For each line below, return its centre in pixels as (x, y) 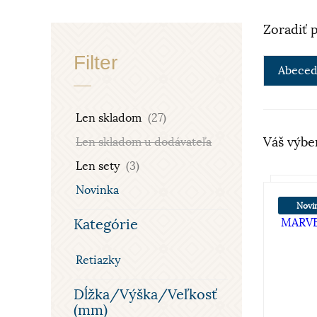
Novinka (97, 190)
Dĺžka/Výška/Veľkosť (145, 295)
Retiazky (98, 260)
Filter (96, 63)
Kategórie (106, 225)
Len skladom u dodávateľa (144, 142)
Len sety (99, 166)
